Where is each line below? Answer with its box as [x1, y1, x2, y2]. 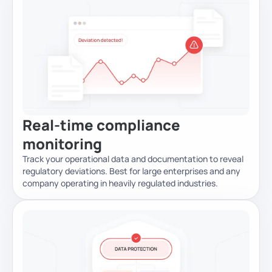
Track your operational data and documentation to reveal [22, 153, 243, 165]
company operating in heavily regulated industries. [22, 177, 218, 189]
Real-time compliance [22, 115, 180, 135]
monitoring [22, 134, 102, 154]
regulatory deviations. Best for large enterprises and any [22, 165, 240, 177]
